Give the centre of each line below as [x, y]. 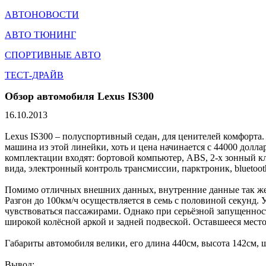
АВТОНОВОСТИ [42, 15]
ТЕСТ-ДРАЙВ [34, 75]
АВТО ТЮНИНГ [40, 35]
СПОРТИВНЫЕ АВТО [53, 55]
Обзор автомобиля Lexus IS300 [79, 96]
